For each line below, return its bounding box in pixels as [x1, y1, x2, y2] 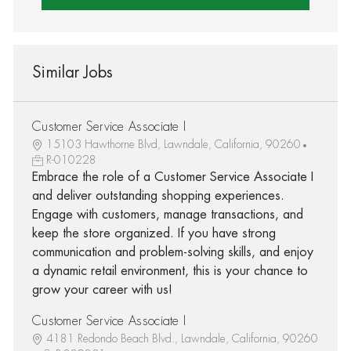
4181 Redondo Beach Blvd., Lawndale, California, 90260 [45, 332, 318, 344]
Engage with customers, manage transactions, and [31, 208, 303, 221]
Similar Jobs [31, 63, 113, 81]
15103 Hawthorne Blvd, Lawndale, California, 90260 [45, 138, 301, 150]
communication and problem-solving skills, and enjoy [31, 245, 313, 259]
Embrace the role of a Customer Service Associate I [31, 170, 313, 183]
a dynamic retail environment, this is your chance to [31, 264, 308, 277]
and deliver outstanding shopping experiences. [31, 189, 284, 202]
